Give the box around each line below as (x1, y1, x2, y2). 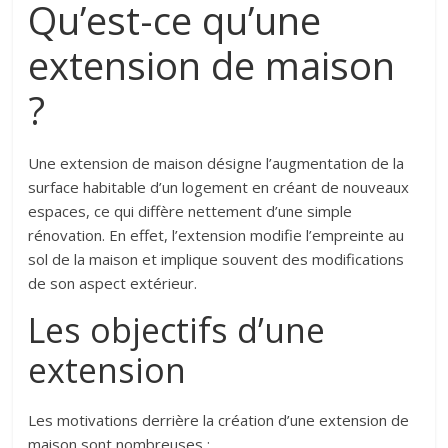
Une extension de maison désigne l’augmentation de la (28, 153, 405, 174)
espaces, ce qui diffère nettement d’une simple (28, 201, 353, 222)
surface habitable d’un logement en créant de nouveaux (28, 177, 410, 198)
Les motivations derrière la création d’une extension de (28, 410, 410, 431)
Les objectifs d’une (28, 307, 326, 354)
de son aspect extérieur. (28, 273, 198, 294)
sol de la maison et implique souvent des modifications (28, 249, 405, 270)
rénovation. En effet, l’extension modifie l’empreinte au (28, 225, 405, 246)
